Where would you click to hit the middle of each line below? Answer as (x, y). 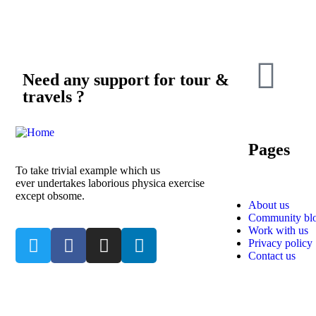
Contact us (272, 255)
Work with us (278, 230)
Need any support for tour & (126, 80)
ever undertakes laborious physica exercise (110, 183)
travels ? (54, 97)
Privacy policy (280, 243)
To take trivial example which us (88, 171)
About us (269, 205)
